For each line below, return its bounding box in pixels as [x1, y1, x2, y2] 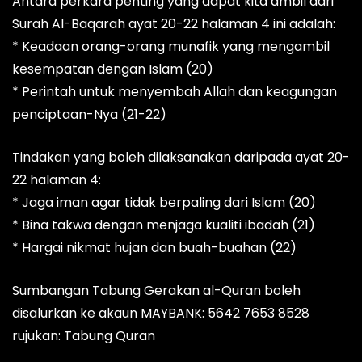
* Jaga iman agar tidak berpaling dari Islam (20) [12, 193, 316, 213]
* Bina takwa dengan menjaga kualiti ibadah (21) [12, 216, 315, 235]
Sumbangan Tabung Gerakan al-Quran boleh [12, 281, 301, 301]
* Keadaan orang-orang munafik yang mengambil [12, 37, 330, 57]
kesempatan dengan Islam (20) [12, 60, 213, 79]
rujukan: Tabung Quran [12, 326, 155, 346]
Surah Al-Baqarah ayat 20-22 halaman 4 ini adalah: [12, 15, 335, 34]
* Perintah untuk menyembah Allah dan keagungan [12, 82, 337, 102]
